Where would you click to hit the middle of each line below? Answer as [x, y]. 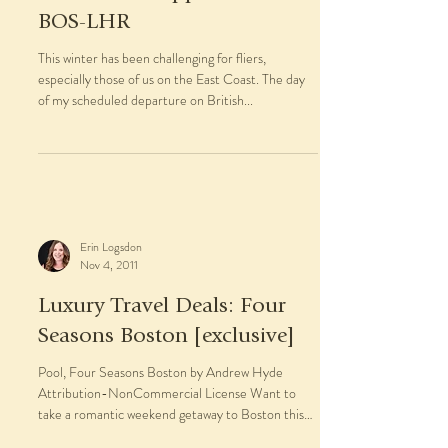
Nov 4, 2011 [109, 265]
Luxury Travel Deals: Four [162, 307]
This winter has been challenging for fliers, [152, 58]
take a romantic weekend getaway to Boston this [171, 414]
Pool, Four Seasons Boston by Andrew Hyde [160, 372]
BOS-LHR [84, 23]
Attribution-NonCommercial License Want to [167, 393]
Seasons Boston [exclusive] [166, 337]
